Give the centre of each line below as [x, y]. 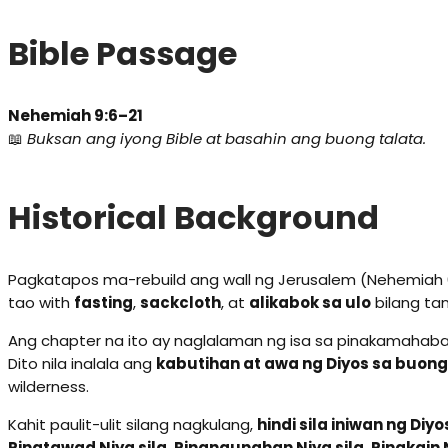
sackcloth [180, 303]
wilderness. [48, 387]
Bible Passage [122, 53]
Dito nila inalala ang [82, 364]
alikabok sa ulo [310, 303]
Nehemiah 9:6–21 [75, 116]
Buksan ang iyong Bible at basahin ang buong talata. [226, 139]
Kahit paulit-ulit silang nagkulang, [132, 425]
